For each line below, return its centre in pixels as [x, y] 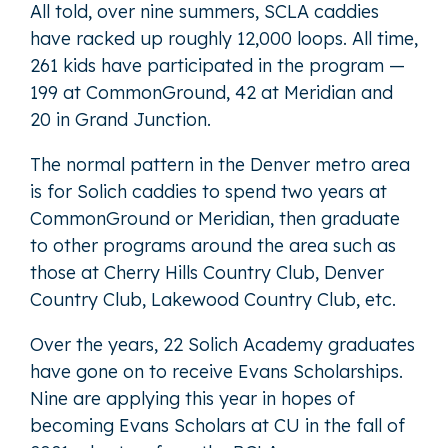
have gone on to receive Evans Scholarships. [216, 371]
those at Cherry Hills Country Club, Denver [207, 272]
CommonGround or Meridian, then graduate [215, 218]
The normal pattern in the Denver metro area [220, 164]
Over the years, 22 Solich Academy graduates [222, 344]
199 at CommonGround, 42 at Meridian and [211, 92]
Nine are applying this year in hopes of [192, 398]
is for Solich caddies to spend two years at [208, 191]
